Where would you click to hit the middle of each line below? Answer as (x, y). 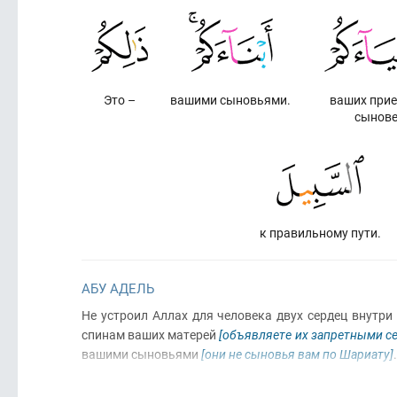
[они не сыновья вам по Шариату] (297, 354)
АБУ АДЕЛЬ (118, 288)
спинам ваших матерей (151, 335)
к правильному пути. (320, 233)
